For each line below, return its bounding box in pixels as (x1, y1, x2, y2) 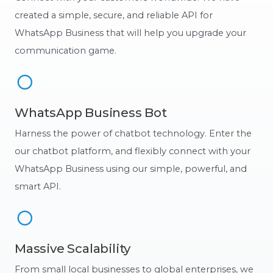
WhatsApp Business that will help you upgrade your (15, 27, 246, 38)
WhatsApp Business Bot (15, 104, 167, 120)
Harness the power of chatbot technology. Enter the (15, 127, 252, 139)
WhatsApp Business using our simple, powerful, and (15, 163, 247, 174)
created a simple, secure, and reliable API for (15, 9, 213, 21)
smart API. (15, 180, 61, 192)
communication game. (15, 44, 116, 56)
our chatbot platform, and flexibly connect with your (15, 145, 250, 157)
